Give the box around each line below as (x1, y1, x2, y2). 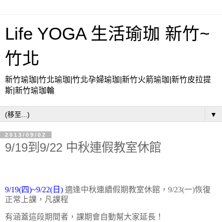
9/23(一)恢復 (168, 185, 211, 194)
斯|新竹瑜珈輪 (5, 86, 55, 95)
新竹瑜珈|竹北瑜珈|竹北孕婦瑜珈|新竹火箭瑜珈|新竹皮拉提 (5, 75, 211, 84)
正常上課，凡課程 (5, 195, 68, 204)
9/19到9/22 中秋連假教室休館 (5, 141, 161, 154)
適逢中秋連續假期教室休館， (63, 185, 168, 194)
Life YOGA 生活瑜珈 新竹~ (5, 24, 210, 43)
